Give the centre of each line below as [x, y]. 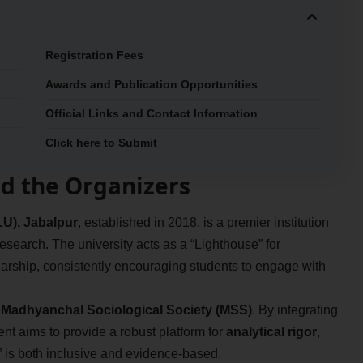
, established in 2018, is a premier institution [203, 223]
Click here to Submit [101, 142]
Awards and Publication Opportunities [151, 84]
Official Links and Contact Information [151, 113]
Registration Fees [94, 55]
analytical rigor [271, 332]
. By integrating [295, 310]
